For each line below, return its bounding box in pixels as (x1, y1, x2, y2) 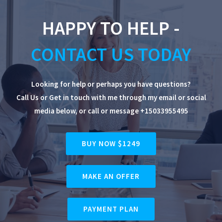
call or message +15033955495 (87, 106, 188, 115)
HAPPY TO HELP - (42, 16, 180, 40)
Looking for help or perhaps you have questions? (31, 79, 191, 89)
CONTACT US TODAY (31, 42, 191, 66)
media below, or (34, 106, 88, 115)
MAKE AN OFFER (82, 171, 140, 181)
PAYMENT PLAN (83, 204, 139, 214)
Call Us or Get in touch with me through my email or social (16, 92, 206, 102)
